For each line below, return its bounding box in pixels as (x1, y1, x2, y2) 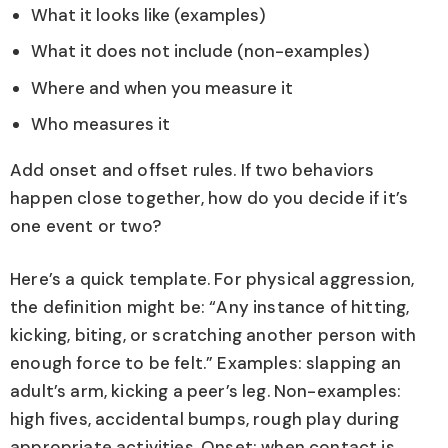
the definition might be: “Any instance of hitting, (10, 296, 410, 319)
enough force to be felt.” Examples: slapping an (10, 352, 401, 375)
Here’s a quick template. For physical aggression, (10, 268, 415, 291)
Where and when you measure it (31, 76, 293, 99)
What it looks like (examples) (31, 3, 266, 26)
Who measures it (31, 113, 170, 136)
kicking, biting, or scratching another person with (10, 324, 417, 347)
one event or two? (10, 214, 161, 237)
